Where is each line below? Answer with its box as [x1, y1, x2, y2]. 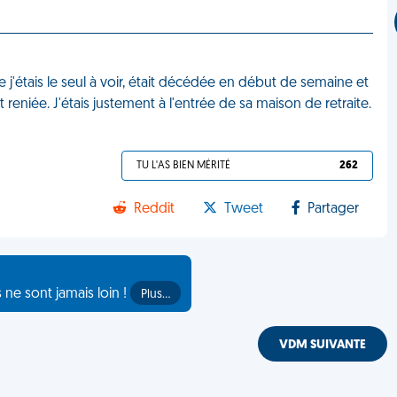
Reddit [134, 202, 175, 216]
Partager [307, 202, 360, 216]
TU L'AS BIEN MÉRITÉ [136, 160, 231, 171]
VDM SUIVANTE [279, 339, 367, 352]
